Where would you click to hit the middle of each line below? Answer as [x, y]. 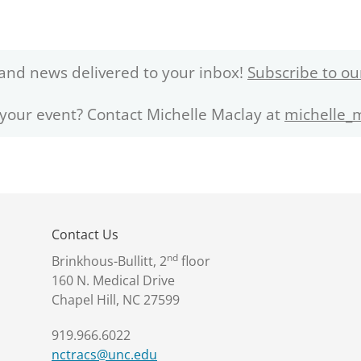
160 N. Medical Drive [113, 280]
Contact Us [85, 234]
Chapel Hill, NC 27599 [116, 299]
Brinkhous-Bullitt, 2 [109, 261]
